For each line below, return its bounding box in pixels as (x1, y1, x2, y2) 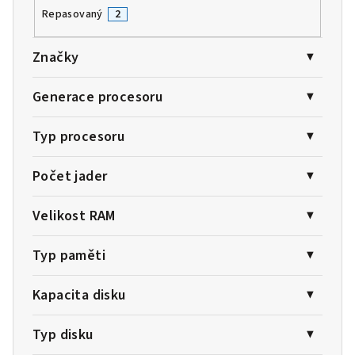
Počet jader (32, 166, 108, 187)
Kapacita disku (32, 285, 126, 306)
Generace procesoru (32, 87, 163, 108)
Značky (32, 48, 79, 68)
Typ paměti (32, 246, 105, 266)
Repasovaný (41, 6, 103, 22)
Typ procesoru (32, 127, 125, 147)
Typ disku (32, 325, 94, 345)
